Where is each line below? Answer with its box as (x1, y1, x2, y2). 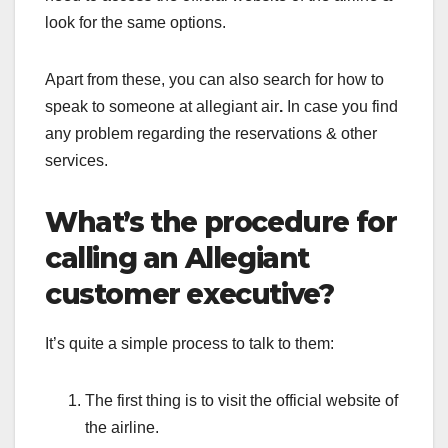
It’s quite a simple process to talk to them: (45, 334, 334, 352)
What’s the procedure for (45, 204, 397, 239)
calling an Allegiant (45, 240, 310, 275)
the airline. (85, 418, 159, 436)
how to (337, 70, 384, 88)
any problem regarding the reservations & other (45, 124, 377, 142)
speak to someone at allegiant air (45, 97, 279, 115)
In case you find (287, 97, 398, 115)
